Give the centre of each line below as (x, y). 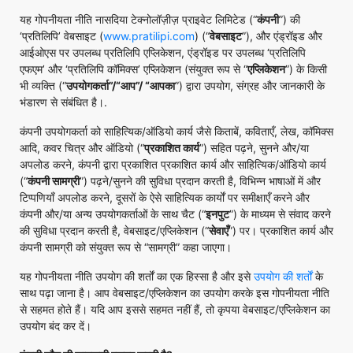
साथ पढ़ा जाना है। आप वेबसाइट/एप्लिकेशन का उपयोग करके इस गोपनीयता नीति (175, 293)
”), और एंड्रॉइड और (282, 36)
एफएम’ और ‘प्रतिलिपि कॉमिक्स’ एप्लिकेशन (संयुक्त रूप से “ (134, 69)
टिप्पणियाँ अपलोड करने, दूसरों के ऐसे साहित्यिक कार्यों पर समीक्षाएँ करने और (165, 197)
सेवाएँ (219, 230)
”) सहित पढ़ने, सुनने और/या (254, 148)
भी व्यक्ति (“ (43, 85)
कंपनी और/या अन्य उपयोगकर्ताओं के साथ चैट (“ (113, 214)
